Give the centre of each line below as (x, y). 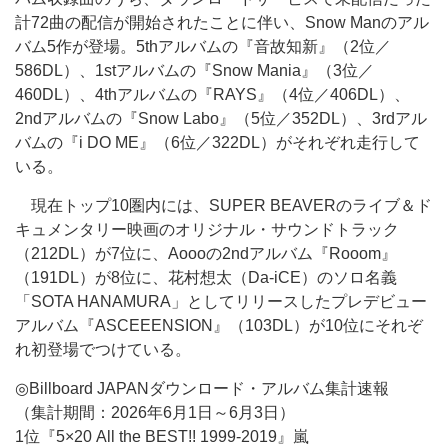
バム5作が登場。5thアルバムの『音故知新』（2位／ (203, 46)
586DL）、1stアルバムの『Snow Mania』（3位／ (194, 70)
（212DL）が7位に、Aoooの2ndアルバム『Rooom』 (206, 253)
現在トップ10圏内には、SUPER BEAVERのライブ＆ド (223, 205)
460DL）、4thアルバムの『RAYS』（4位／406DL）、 (212, 94)
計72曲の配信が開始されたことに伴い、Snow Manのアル (222, 22)
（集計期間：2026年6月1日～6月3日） (155, 412)
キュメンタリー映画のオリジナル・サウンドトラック (207, 229)
